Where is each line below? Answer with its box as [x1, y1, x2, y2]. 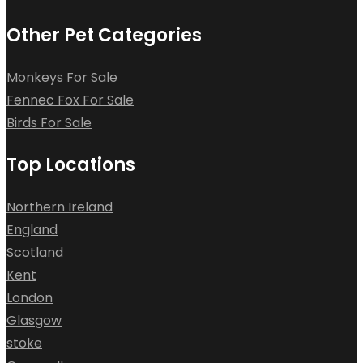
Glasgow [6, 310, 62, 330]
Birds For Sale [6, 113, 92, 132]
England [6, 220, 58, 239]
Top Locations [6, 152, 135, 177]
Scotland [6, 242, 63, 262]
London [6, 288, 53, 307]
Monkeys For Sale [6, 67, 117, 87]
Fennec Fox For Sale [6, 90, 134, 109]
